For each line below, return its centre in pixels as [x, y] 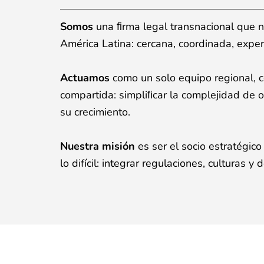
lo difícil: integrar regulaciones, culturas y [159, 163]
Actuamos [86, 77]
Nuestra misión [98, 146]
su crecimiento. [95, 112]
